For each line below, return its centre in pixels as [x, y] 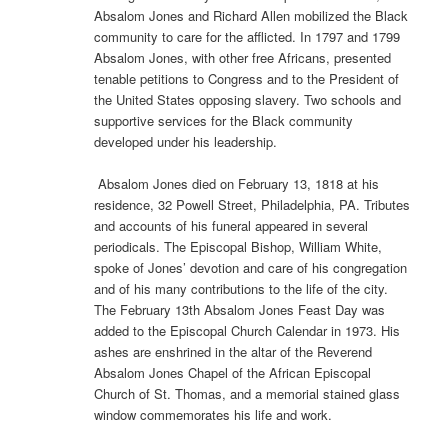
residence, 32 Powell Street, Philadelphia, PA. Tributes [252, 205]
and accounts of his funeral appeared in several [231, 226]
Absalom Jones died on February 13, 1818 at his [237, 184]
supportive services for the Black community [224, 121]
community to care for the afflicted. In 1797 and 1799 [247, 37]
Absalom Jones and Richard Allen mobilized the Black [251, 16]
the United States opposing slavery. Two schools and [248, 100]
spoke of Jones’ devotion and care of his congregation [251, 268]
